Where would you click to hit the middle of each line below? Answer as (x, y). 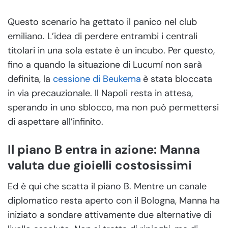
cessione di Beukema (97, 79)
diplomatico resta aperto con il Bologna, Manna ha (114, 200)
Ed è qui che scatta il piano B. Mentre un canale (107, 186)
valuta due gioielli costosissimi (100, 165)
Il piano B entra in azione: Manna (104, 149)
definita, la (30, 79)
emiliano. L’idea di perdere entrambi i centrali (103, 36)
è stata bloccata (178, 79)
